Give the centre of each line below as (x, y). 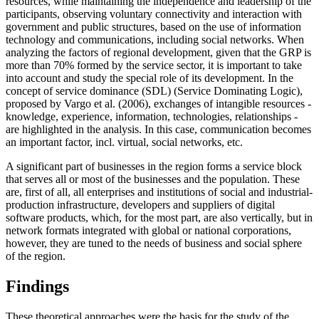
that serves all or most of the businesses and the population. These (153, 179)
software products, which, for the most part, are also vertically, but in (159, 218)
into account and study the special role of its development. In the (150, 78)
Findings (37, 287)
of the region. (36, 256)
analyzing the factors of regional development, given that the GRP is (158, 53)
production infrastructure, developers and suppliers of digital (140, 205)
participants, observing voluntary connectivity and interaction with (154, 14)
